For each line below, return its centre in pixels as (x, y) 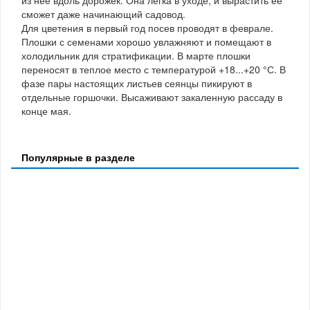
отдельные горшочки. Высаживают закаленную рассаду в (152, 97)
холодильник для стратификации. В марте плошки (136, 55)
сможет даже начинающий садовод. (103, 13)
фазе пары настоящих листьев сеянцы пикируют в (137, 83)
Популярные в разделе (78, 157)
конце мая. (46, 110)
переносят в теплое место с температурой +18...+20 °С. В (154, 69)
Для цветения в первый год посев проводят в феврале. (147, 27)
